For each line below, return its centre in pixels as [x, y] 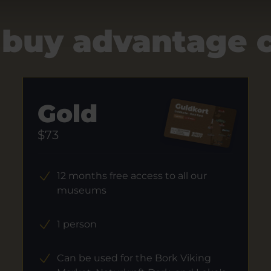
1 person [77, 224]
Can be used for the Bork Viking [134, 258]
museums [81, 190]
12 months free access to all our [132, 176]
